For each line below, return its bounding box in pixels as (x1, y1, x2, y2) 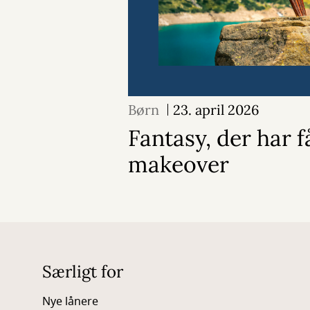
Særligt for (42, 261, 123, 282)
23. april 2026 (173, 101, 259, 118)
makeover (128, 150, 229, 179)
